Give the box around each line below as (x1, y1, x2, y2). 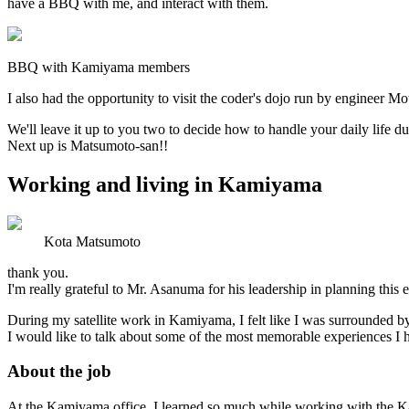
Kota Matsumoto (44, 233, 141, 249)
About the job (7, 362, 111, 382)
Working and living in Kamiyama (7, 172, 322, 196)
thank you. (7, 264, 68, 280)
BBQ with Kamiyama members (7, 58, 190, 75)
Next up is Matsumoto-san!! (7, 137, 168, 153)
